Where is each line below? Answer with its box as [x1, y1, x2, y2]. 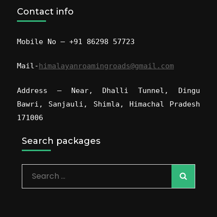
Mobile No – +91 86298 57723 [17, 37, 135, 46]
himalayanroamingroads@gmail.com [39, 62, 174, 71]
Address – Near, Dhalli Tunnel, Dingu [17, 86, 200, 95]
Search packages [22, 136, 100, 147]
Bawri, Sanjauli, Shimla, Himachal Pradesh [17, 99, 200, 108]
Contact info [17, 6, 74, 17]
